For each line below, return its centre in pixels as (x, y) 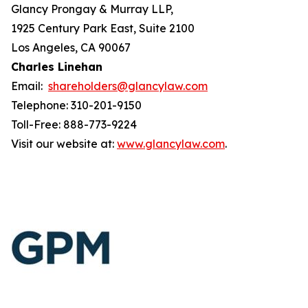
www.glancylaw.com (171, 144)
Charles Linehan (57, 67)
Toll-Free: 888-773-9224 (74, 124)
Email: (30, 86)
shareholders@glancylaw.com (128, 86)
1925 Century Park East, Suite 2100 (103, 28)
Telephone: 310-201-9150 (76, 105)
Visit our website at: (64, 144)
